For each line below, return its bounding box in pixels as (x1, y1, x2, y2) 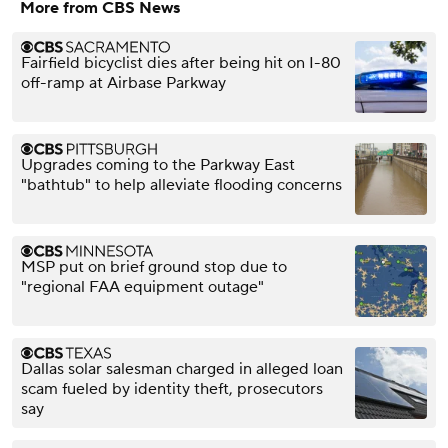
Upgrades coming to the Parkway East (21, 154, 295, 175)
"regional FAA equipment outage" (21, 276, 264, 297)
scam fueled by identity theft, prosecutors (21, 378, 323, 399)
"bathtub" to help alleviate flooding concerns (21, 174, 342, 195)
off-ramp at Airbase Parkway (21, 72, 226, 93)
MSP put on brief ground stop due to (21, 256, 287, 277)
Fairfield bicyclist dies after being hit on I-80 (21, 52, 341, 73)
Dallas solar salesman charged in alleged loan (21, 358, 343, 379)
